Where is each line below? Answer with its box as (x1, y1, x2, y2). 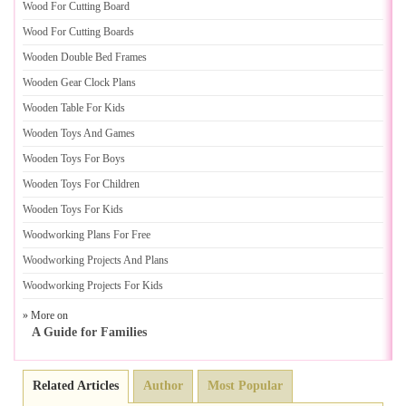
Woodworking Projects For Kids (23, 279, 163, 292)
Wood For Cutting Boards (23, 25, 134, 38)
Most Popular (208, 379, 283, 392)
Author (143, 379, 183, 392)
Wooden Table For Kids (23, 101, 125, 114)
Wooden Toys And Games (23, 127, 135, 140)
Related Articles (33, 379, 119, 392)
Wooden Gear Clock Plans (23, 76, 136, 89)
